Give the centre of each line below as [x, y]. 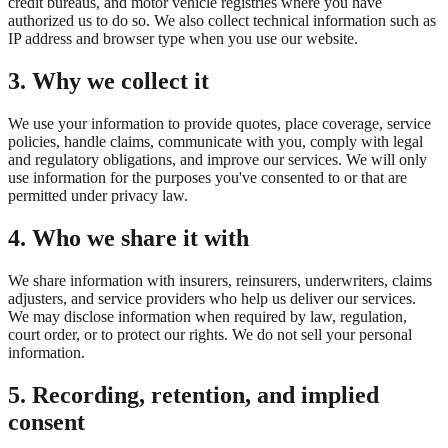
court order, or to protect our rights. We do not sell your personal [210, 335]
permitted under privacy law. [98, 196]
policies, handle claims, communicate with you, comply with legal [215, 142]
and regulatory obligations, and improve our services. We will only [217, 160]
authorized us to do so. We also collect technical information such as [222, 21]
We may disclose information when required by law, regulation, [207, 317]
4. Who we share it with [128, 238]
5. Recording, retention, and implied [193, 394]
